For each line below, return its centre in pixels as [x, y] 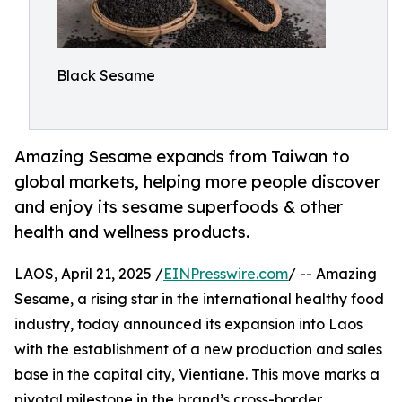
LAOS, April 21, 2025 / [89, 274]
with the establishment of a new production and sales [198, 350]
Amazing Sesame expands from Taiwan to [182, 157]
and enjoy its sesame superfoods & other [179, 207]
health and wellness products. [132, 232]
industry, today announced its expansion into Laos [188, 324]
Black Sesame [106, 75]
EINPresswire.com [226, 274]
